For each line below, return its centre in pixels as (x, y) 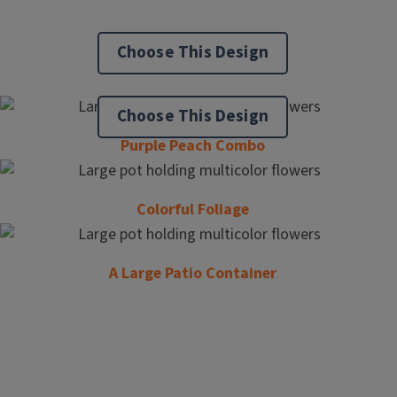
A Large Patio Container (192, 273)
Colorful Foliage (192, 210)
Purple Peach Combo (192, 146)
